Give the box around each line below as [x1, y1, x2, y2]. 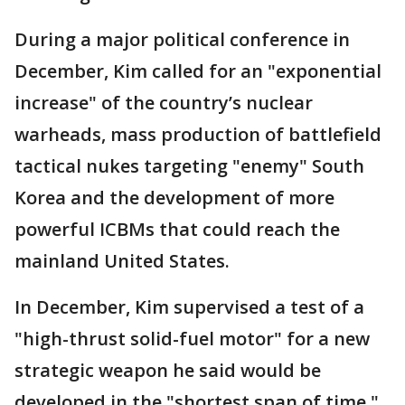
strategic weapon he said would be [14, 358, 321, 383]
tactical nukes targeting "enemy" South [14, 154, 364, 179]
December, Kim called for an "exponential [14, 59, 381, 84]
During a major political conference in [14, 27, 350, 52]
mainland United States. [14, 249, 230, 274]
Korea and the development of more [14, 185, 334, 211]
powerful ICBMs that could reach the [14, 217, 340, 242]
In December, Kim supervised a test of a [14, 295, 364, 320]
